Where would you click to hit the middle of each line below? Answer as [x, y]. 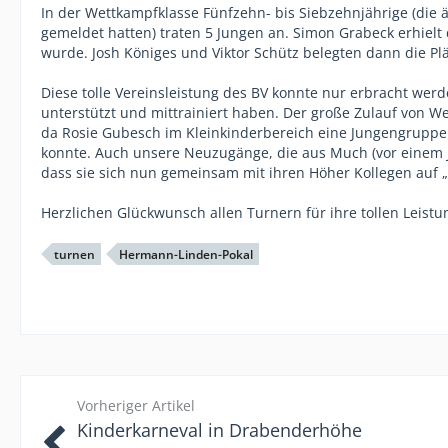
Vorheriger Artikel [136, 405]
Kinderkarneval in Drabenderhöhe [219, 429]
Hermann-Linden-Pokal [186, 254]
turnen [74, 254]
